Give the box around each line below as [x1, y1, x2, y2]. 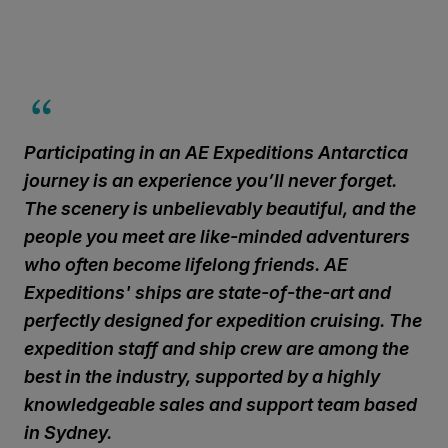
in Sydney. [24, 422, 112, 443]
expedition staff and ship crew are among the [24, 338, 409, 359]
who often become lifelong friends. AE [24, 254, 348, 275]
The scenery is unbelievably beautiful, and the [24, 198, 416, 219]
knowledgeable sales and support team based [24, 394, 417, 415]
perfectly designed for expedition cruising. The [24, 310, 422, 331]
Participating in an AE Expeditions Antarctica [24, 142, 408, 163]
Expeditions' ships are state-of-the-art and [24, 282, 391, 303]
